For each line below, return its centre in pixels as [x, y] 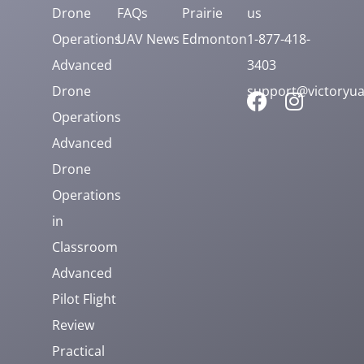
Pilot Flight [84, 299]
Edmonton [214, 39]
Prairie [202, 13]
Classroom [85, 247]
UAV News [148, 39]
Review [73, 325]
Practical [78, 351]
